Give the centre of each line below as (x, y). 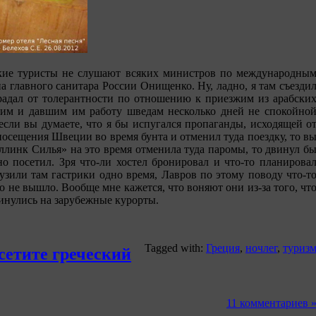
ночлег (261, 248)
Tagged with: (175, 248)
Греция (223, 248)
